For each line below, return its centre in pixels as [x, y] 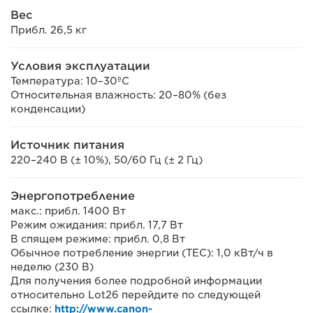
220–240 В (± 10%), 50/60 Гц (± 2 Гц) [107, 160]
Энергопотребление [73, 196]
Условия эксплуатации [80, 66]
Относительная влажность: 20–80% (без [118, 95]
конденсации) [48, 109]
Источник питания [67, 145]
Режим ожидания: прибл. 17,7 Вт [97, 225]
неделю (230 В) [52, 267]
